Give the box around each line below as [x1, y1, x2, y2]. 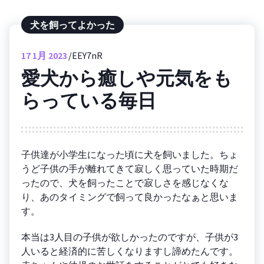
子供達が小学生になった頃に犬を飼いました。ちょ [21, 148, 238, 160]
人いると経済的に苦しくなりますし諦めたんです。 [21, 245, 238, 257]
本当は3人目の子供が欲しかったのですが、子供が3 [21, 230, 238, 243]
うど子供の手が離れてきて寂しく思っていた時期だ [21, 162, 238, 174]
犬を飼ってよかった [30, 19, 115, 31]
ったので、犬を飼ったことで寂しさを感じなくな [21, 176, 229, 189]
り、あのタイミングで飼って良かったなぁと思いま [21, 190, 238, 203]
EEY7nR [72, 49, 103, 61]
